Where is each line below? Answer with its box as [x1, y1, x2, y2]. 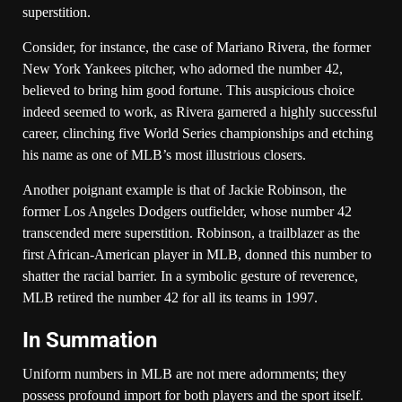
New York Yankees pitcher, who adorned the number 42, [22, 60, 343, 76]
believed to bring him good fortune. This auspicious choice [22, 82, 354, 98]
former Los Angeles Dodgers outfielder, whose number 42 [22, 203, 352, 219]
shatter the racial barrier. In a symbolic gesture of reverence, [22, 267, 358, 284]
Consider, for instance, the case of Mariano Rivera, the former [22, 39, 371, 55]
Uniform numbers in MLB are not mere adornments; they [22, 365, 346, 381]
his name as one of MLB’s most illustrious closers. [22, 146, 306, 162]
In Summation [22, 327, 157, 353]
